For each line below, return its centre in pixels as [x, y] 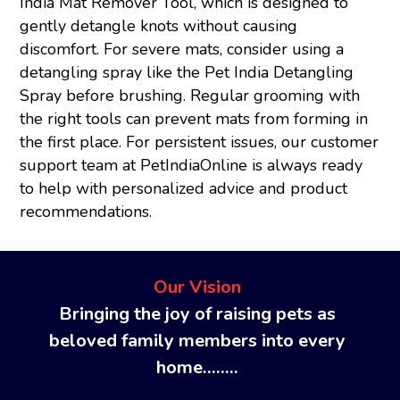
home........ [197, 367]
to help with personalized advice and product [184, 189]
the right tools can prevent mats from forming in [194, 119]
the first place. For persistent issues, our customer [200, 142]
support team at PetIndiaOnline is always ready [192, 166]
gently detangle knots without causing [159, 26]
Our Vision [197, 287]
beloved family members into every [197, 340]
